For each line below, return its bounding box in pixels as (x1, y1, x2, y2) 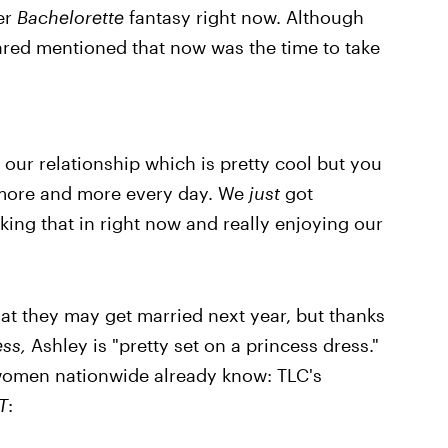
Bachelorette (16, 6, 129, 28)
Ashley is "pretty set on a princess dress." (30, 334, 379, 356)
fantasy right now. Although (128, 6, 364, 28)
